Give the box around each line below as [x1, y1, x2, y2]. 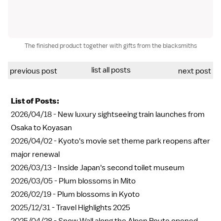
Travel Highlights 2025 [56, 203, 130, 213]
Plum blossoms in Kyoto [57, 189, 140, 200]
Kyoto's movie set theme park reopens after [58, 136, 210, 147]
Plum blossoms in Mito [59, 176, 136, 186]
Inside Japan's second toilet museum [58, 163, 184, 173]
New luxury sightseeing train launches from [58, 110, 205, 120]
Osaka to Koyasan [11, 123, 72, 133]
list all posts [91, 65, 131, 75]
